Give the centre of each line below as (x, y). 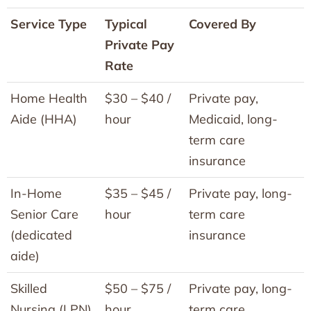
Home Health (49, 98)
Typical (126, 24)
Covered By (222, 24)
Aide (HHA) (44, 119)
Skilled (29, 288)
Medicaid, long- (233, 119)
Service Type (49, 24)
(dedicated (41, 235)
